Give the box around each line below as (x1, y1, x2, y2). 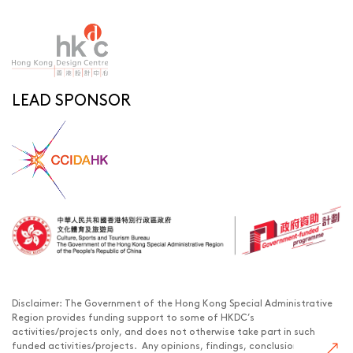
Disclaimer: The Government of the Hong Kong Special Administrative (12, 295, 333, 309)
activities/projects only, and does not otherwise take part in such (12, 324, 315, 337)
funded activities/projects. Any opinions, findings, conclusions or (12, 338, 315, 351)
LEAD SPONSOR (12, 88, 131, 110)
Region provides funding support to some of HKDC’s (12, 310, 255, 323)
